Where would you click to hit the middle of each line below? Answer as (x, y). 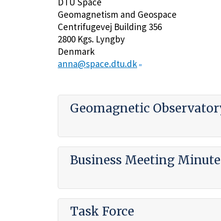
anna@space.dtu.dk (97, 63)
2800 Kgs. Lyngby (91, 39)
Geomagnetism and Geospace (117, 14)
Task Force (102, 212)
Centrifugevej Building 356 (110, 26)
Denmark (76, 51)
